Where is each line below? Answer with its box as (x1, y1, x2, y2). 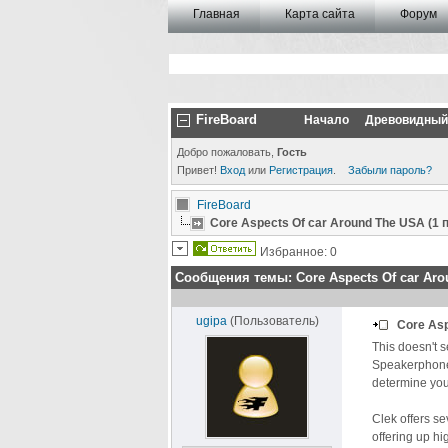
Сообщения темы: (175, 270, 292, 285)
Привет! (177, 164, 220, 176)
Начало (304, 113, 349, 127)
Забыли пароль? (348, 164, 432, 176)
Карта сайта (285, 7, 355, 21)
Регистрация (269, 164, 333, 176)
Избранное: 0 (260, 245, 337, 259)
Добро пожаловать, (177, 146, 277, 158)
